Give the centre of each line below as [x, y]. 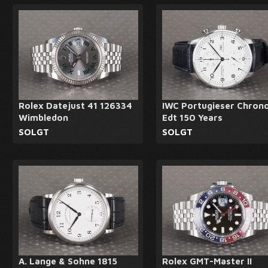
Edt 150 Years [192, 118]
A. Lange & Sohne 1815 [68, 261]
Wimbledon [43, 118]
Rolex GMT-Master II [207, 261]
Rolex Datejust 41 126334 [75, 106]
